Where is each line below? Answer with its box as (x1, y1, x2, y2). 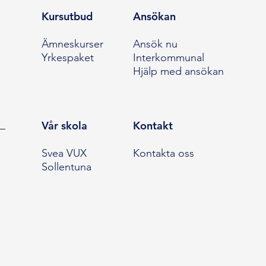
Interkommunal (132, 51, 204, 65)
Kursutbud (41, 9, 93, 24)
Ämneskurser (41, 37, 103, 51)
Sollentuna (41, 160, 91, 174)
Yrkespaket (41, 51, 94, 65)
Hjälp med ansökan (132, 65, 224, 78)
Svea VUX (41, 147, 87, 160)
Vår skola (41, 119, 87, 133)
